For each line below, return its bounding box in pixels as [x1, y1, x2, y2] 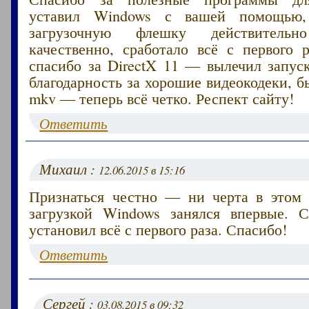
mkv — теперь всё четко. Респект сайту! [29, 87, 295, 108]
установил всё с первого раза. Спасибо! [29, 218, 288, 239]
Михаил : [39, 159, 99, 179]
